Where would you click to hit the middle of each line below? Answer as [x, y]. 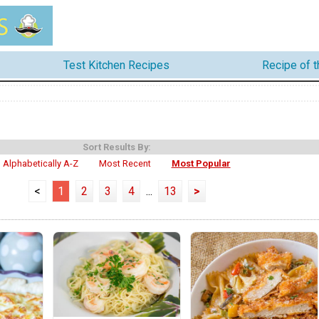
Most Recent [125, 164]
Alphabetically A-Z [41, 164]
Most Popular [201, 164]
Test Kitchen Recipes [117, 65]
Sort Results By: [117, 147]
